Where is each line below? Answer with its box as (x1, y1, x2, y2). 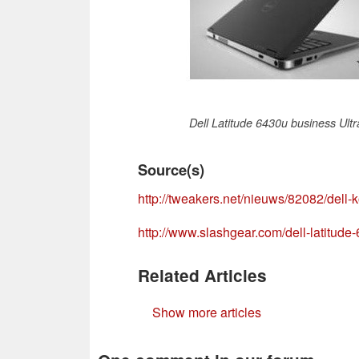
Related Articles (138, 263, 267, 287)
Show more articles (152, 302, 261, 321)
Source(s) (138, 158, 204, 180)
